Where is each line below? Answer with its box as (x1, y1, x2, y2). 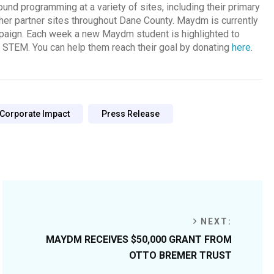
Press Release (102, 109, 160, 119)
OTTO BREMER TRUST (129, 250, 232, 262)
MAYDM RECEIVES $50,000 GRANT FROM (46, 234, 232, 246)
